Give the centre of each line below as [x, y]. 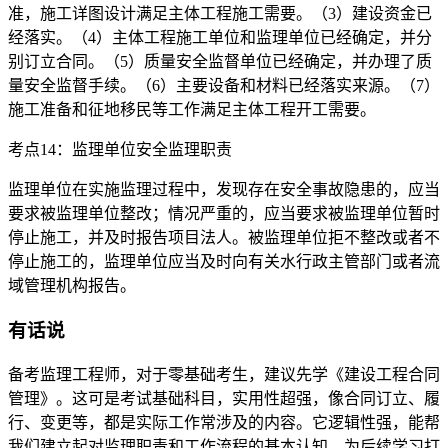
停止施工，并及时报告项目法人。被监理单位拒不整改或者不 [224, 238]
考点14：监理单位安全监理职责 [120, 150]
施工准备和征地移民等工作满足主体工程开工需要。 [192, 110]
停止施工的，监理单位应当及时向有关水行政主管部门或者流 [224, 262]
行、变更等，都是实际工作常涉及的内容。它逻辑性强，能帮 [224, 422]
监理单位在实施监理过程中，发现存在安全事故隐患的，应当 [224, 190]
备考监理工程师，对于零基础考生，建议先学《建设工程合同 [224, 374]
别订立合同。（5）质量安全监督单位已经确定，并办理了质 [220, 62]
